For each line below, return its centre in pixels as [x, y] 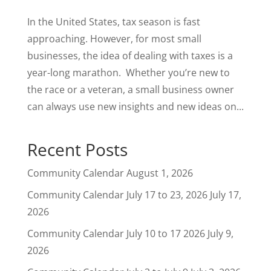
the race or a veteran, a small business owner [130, 90]
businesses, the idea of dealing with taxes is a [130, 56]
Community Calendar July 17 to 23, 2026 [117, 195]
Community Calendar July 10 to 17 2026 [116, 234]
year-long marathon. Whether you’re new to [128, 73]
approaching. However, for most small [114, 39]
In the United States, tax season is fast [113, 22]
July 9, [220, 234]
